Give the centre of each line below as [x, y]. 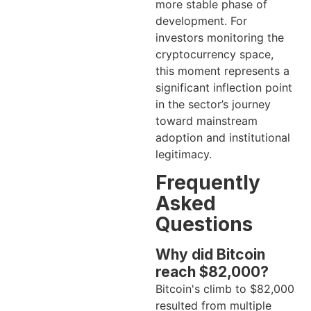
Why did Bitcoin [210, 255]
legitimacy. [184, 154]
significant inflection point [224, 88]
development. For [201, 21]
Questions [204, 225]
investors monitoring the [220, 38]
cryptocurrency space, [215, 54]
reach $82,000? [212, 272]
